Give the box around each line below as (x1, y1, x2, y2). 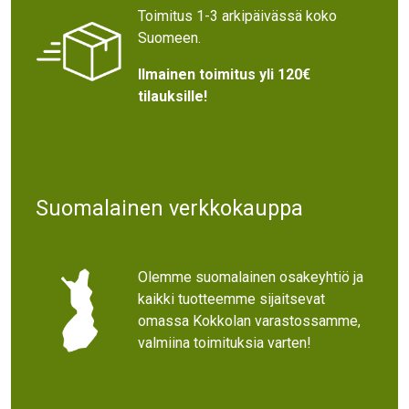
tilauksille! (137, 87, 207, 105)
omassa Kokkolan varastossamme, (137, 312, 361, 330)
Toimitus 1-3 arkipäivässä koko (137, 6, 337, 25)
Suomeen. (137, 28, 204, 47)
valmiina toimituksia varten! (137, 334, 311, 352)
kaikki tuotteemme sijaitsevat (137, 290, 325, 309)
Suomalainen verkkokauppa (35, 194, 303, 221)
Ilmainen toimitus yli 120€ (137, 65, 310, 83)
